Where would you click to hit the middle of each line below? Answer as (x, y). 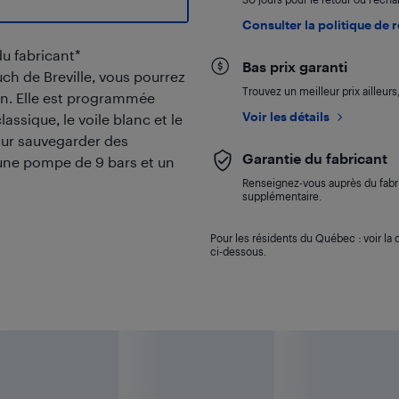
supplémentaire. (281, 196)
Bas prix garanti (294, 66)
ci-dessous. (238, 251)
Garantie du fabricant (314, 158)
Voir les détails (285, 116)
